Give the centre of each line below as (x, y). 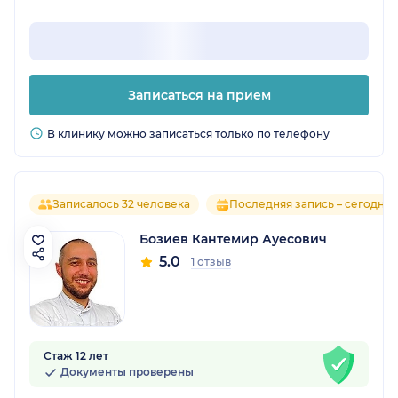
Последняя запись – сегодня (310, 204)
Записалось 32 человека (121, 204)
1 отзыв (211, 262)
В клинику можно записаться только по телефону (188, 134)
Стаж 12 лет (76, 356)
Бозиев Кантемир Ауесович (233, 239)
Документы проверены (126, 372)
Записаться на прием (199, 96)
